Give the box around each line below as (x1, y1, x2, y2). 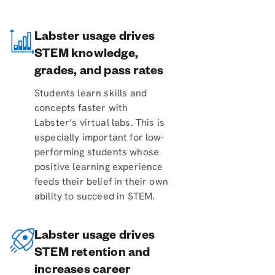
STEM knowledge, (34, 48, 138, 63)
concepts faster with (34, 101, 128, 115)
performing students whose (34, 145, 160, 159)
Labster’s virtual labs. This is (34, 116, 165, 130)
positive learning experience (34, 160, 163, 174)
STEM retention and (34, 247, 150, 261)
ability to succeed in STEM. (34, 190, 155, 203)
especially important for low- (34, 131, 165, 144)
